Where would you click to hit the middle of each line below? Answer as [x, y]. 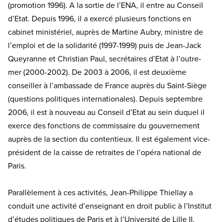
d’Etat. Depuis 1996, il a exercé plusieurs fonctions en [100, 19]
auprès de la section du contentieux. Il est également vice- [109, 139]
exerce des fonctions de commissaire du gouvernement [104, 126]
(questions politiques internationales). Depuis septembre [105, 99]
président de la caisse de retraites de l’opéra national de [105, 152]
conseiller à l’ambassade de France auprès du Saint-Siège [107, 85]
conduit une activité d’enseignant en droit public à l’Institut [110, 206]
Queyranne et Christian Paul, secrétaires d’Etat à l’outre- [105, 59]
